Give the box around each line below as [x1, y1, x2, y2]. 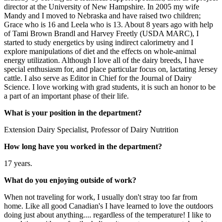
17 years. [4, 159, 32, 167]
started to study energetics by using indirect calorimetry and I [4, 38, 193, 47]
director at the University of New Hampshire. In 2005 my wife [4, 2, 199, 11]
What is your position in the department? [4, 108, 142, 117]
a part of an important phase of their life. [4, 91, 129, 100]
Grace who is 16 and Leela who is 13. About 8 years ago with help [4, 20, 213, 29]
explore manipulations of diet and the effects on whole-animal [4, 47, 196, 55]
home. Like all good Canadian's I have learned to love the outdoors [4, 201, 213, 210]
